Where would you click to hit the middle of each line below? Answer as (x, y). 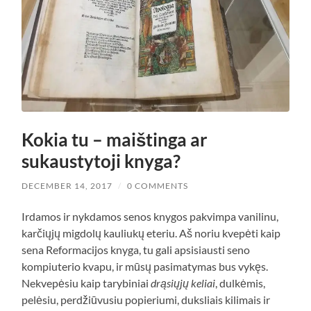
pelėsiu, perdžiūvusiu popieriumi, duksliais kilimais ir (146, 300)
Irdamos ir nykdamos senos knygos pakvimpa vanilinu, (150, 217)
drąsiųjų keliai (183, 283)
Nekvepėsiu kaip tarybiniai (86, 283)
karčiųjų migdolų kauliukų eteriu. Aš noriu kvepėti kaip (151, 233)
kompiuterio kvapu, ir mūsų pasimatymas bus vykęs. (145, 267)
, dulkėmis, (241, 283)
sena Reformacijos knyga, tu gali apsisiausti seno (136, 250)
